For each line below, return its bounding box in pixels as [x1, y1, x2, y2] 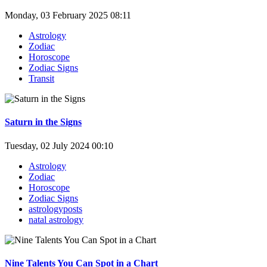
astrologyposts [29, 203, 82, 214]
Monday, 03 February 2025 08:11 [5, 10, 131, 20]
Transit [29, 73, 54, 83]
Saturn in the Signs [5, 117, 82, 128]
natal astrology [29, 214, 83, 225]
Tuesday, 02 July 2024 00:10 [5, 140, 113, 151]
